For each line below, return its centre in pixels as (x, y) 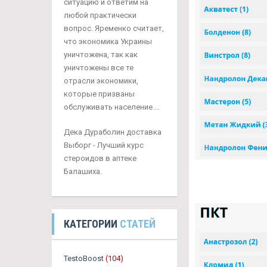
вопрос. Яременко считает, (114, 28)
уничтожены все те (99, 67)
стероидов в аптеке (100, 158)
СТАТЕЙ (138, 223)
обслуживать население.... (112, 107)
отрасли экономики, (101, 80)
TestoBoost (84, 258)
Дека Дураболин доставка (113, 132)
